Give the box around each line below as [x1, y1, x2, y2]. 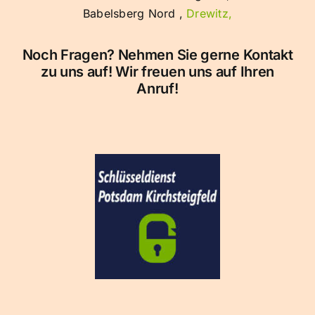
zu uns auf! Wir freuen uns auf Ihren [40, 63, 275, 81]
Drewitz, [186, 6, 233, 20]
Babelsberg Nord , [82, 6, 187, 20]
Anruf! [136, 80, 179, 98]
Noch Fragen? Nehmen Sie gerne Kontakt [22, 46, 293, 64]
